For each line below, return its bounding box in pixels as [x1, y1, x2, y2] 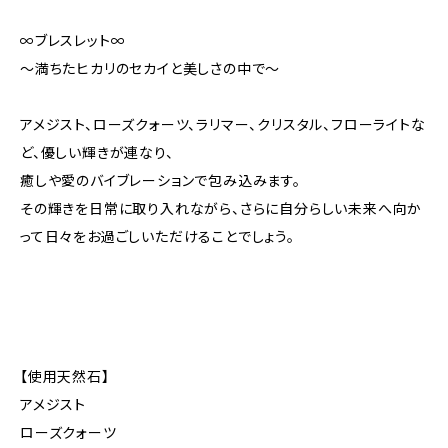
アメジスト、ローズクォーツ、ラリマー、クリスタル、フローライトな [20, 116, 426, 133]
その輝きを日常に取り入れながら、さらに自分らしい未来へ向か [20, 200, 423, 217]
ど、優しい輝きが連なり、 [20, 144, 174, 161]
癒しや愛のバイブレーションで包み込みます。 [20, 172, 301, 189]
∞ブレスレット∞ [20, 32, 126, 49]
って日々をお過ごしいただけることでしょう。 [20, 228, 295, 245]
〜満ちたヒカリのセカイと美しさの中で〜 [20, 60, 281, 77]
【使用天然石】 [20, 368, 110, 385]
